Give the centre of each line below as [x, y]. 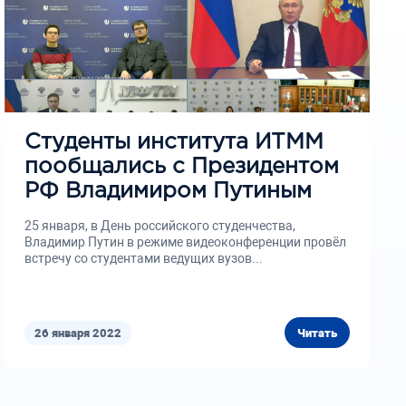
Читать [317, 333]
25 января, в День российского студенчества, [160, 226]
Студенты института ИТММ [174, 142]
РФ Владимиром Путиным [169, 191]
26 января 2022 [78, 333]
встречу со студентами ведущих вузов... [144, 258]
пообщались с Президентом [182, 167]
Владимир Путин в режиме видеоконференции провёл [186, 242]
